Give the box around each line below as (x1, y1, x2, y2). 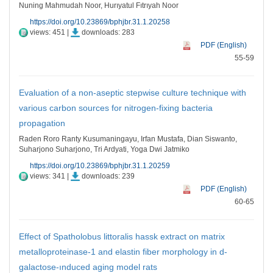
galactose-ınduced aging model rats (19, 262, 157, 272)
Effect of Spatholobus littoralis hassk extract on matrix (19, 232, 225, 241)
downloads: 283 (80, 28, 135, 37)
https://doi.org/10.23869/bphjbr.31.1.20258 (30, 18, 170, 26)
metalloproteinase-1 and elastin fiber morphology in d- (19, 247, 227, 257)
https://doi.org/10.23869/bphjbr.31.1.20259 (30, 161, 170, 170)
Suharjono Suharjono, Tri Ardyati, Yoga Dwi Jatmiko (19, 145, 190, 154)
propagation (19, 118, 65, 128)
